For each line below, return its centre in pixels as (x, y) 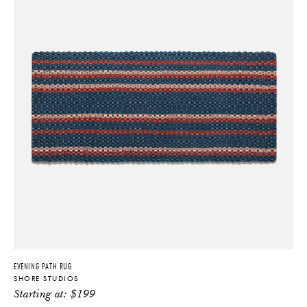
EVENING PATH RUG (43, 266)
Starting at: (42, 295)
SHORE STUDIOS (46, 279)
